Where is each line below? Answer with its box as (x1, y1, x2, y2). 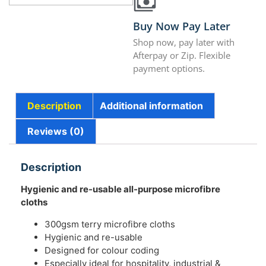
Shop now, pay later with (133, 36, 235, 49)
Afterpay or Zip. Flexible (133, 49, 230, 62)
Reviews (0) (27, 125, 85, 138)
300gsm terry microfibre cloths (45, 218, 175, 230)
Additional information (99, 99, 203, 112)
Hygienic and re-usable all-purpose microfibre (21, 183, 220, 195)
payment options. (133, 62, 205, 75)
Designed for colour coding (45, 244, 159, 256)
